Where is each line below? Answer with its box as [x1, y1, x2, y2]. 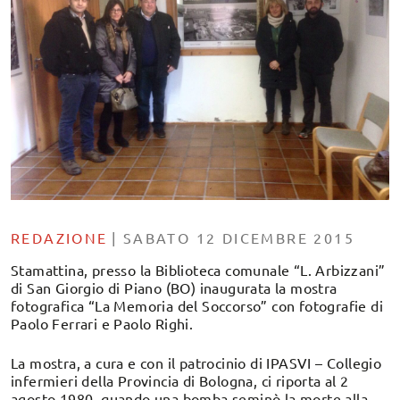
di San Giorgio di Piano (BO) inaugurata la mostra [11, 279, 337, 297]
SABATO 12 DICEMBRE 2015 [122, 229, 355, 247]
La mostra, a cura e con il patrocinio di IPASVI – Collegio [11, 354, 382, 372]
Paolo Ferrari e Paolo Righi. [11, 314, 194, 333]
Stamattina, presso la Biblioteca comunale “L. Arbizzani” [11, 261, 386, 279]
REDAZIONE [11, 229, 108, 247]
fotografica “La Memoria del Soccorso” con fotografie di [11, 296, 383, 315]
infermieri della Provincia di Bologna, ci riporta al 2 [11, 371, 349, 390]
